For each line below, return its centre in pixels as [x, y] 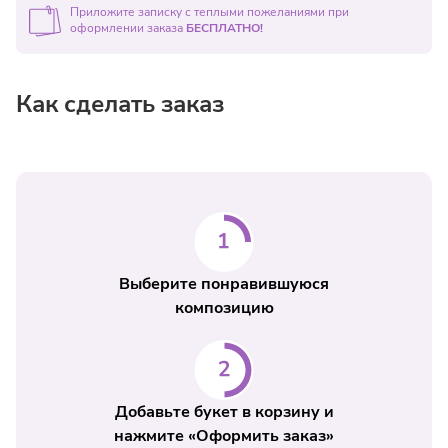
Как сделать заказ [120, 104]
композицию [224, 308]
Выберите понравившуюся [224, 284]
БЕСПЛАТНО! [224, 28]
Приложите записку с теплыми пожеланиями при [209, 12]
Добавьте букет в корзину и [224, 412]
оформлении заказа [128, 28]
